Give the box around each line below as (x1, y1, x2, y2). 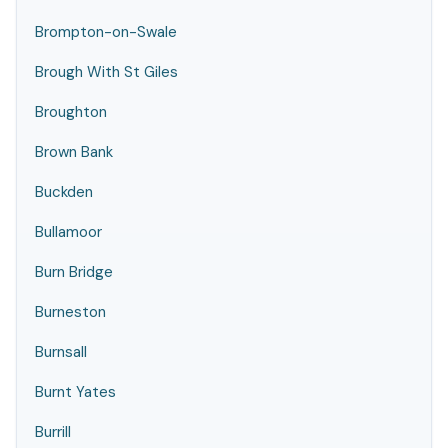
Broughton (35, 102, 107, 122)
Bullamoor (35, 222, 102, 242)
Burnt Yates (35, 382, 116, 402)
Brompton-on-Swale (35, 22, 177, 42)
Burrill (35, 422, 71, 442)
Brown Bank (35, 142, 113, 162)
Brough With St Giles (35, 62, 178, 82)
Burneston (35, 302, 106, 322)
